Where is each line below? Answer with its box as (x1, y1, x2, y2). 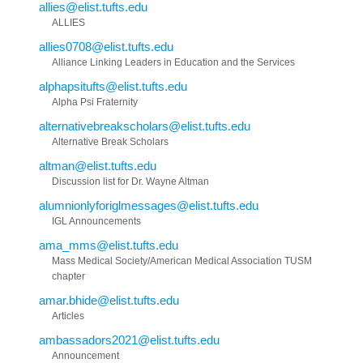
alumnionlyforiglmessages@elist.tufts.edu (39, 198, 258, 212)
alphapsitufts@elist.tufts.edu (39, 79, 187, 93)
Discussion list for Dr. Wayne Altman (52, 175, 209, 187)
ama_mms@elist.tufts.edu (39, 237, 178, 252)
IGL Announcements (52, 215, 141, 227)
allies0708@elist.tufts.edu (39, 39, 173, 53)
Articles (52, 310, 84, 322)
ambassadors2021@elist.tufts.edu (39, 332, 220, 347)
